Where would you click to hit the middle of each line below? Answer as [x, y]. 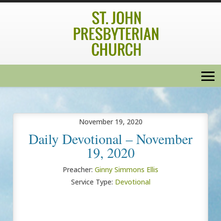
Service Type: [92, 182]
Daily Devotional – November [110, 138]
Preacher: [78, 169]
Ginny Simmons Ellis [127, 169]
